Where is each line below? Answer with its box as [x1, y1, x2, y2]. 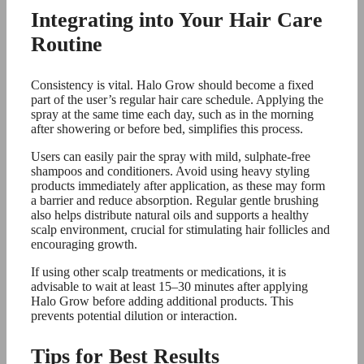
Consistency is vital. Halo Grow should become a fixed [31, 78, 314, 93]
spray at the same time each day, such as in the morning [31, 107, 314, 122]
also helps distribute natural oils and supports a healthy [31, 208, 309, 223]
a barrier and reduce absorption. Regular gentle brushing [31, 193, 318, 208]
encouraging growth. [31, 237, 137, 252]
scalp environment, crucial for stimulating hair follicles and [31, 223, 330, 237]
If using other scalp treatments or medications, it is [31, 265, 286, 279]
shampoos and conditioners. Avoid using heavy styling [31, 164, 310, 179]
